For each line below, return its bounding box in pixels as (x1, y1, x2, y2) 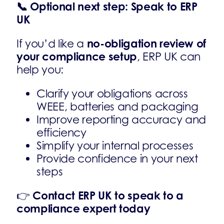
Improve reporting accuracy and (36, 113, 206, 126)
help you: (16, 63, 64, 76)
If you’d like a (16, 37, 87, 50)
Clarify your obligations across (36, 87, 188, 100)
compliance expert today (16, 201, 150, 215)
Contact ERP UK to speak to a (32, 188, 184, 202)
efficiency (36, 126, 86, 139)
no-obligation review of (86, 36, 206, 50)
